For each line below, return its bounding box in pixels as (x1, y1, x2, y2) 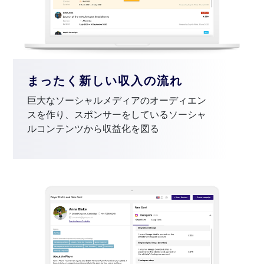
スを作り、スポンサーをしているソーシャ (27, 107, 207, 121)
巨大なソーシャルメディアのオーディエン (27, 93, 207, 107)
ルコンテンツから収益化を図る (27, 121, 160, 136)
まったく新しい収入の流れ (27, 71, 183, 90)
